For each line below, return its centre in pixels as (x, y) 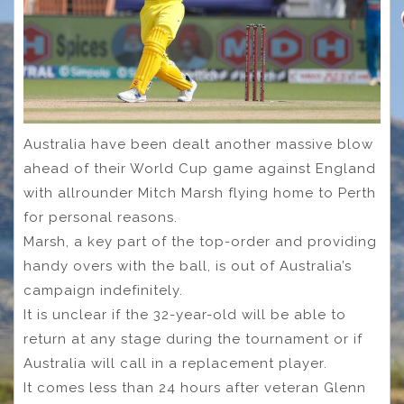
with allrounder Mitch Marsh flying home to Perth (200, 193)
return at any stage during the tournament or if (193, 340)
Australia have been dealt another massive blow (198, 145)
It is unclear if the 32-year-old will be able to (185, 315)
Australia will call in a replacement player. (175, 364)
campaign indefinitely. (103, 291)
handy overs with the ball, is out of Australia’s (188, 266)
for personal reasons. (101, 218)
